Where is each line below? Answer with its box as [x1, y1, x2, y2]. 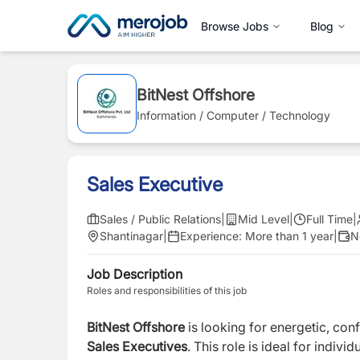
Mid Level [238, 212, 289, 226]
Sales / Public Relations [100, 212, 221, 226]
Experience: [180, 229, 245, 243]
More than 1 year [245, 229, 333, 243]
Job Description [87, 266, 182, 282]
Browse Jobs [201, 18, 268, 33]
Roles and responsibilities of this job [87, 284, 247, 297]
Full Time [306, 212, 353, 226]
